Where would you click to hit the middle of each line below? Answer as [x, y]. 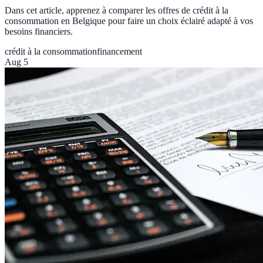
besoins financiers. [39, 32]
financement [119, 52]
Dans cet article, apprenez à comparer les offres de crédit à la [117, 11]
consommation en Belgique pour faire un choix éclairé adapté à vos [129, 21]
